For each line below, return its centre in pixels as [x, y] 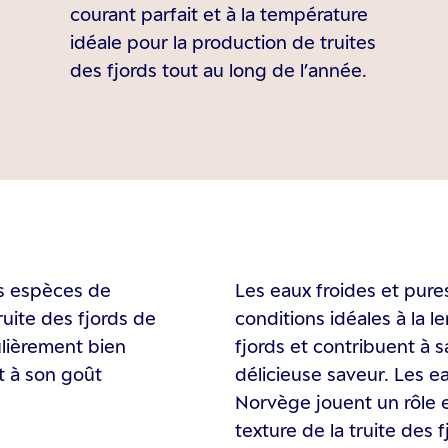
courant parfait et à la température [219, 14]
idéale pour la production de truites [223, 42]
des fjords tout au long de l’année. [219, 70]
